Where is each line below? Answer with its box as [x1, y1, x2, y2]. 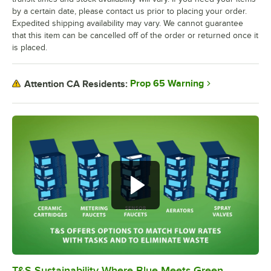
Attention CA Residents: [24, 78, 128, 90]
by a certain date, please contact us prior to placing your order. [12, 7, 247, 16]
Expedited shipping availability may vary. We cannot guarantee [12, 19, 243, 28]
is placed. [12, 43, 47, 53]
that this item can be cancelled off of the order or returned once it [12, 31, 258, 41]
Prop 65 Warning [130, 78, 204, 90]
